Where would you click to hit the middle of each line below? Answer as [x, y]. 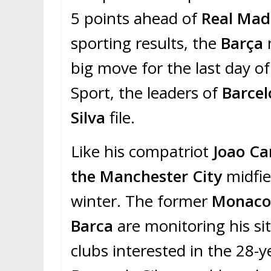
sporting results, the [146, 43]
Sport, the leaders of [146, 93]
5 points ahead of [136, 18]
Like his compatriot [142, 152]
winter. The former [141, 201]
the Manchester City [146, 176]
